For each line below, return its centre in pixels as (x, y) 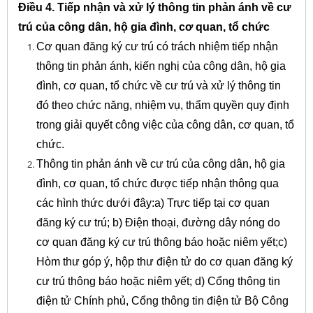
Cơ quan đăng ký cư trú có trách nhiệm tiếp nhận (157, 46)
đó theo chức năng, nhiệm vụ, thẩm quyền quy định (162, 105)
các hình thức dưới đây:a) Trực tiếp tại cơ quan (153, 203)
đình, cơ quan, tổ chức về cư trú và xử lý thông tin (158, 85)
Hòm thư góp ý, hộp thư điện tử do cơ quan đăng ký (164, 261)
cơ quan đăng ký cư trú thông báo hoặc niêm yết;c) (161, 242)
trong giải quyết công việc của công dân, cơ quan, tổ (165, 124)
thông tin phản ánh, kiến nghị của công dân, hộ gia (161, 66)
